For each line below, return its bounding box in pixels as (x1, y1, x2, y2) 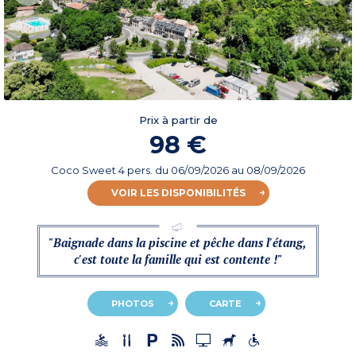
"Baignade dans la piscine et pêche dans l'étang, (48, 234, 308, 251)
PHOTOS (110, 298, 154, 310)
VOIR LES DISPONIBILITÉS (110, 187, 246, 199)
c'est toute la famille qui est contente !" (73, 251, 282, 268)
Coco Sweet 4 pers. (51, 164, 155, 177)
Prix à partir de (138, 114, 218, 127)
